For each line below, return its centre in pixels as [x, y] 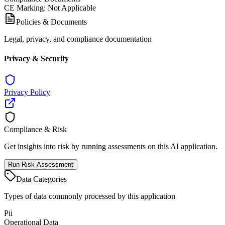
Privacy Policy [27, 92]
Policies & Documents [51, 22]
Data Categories [41, 179]
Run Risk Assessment [41, 165]
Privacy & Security [36, 59]
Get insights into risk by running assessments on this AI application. [111, 147]
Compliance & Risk [35, 130]
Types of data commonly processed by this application [90, 196]
